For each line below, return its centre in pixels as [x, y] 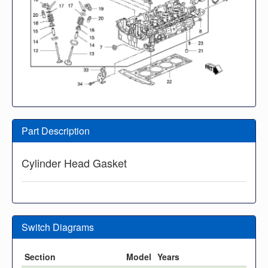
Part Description [56, 130]
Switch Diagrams [58, 227]
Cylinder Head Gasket [74, 162]
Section [40, 256]
